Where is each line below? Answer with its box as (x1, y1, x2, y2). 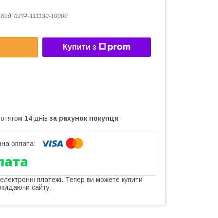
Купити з (63, 43, 96, 52)
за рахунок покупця (50, 114, 119, 122)
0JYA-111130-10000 (14, 13, 68, 19)
